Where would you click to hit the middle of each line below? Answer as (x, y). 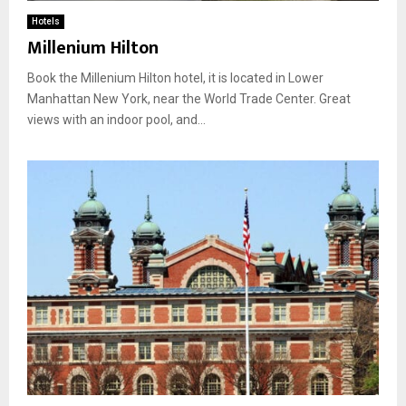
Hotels (46, 21)
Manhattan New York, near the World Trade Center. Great (189, 98)
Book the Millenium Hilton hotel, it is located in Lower (175, 77)
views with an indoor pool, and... (116, 119)
